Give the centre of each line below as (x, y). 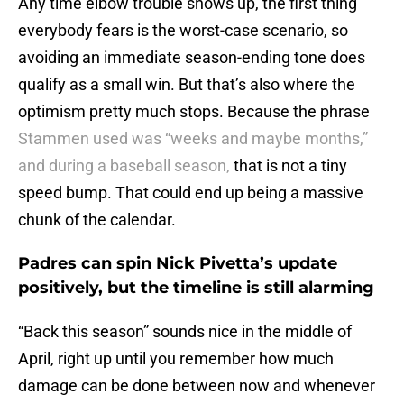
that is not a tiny (289, 166)
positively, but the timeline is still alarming (196, 288)
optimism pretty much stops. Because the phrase (194, 112)
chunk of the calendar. (99, 220)
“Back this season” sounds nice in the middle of (185, 332)
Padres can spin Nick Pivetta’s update (178, 264)
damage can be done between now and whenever (197, 386)
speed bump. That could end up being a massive (191, 193)
